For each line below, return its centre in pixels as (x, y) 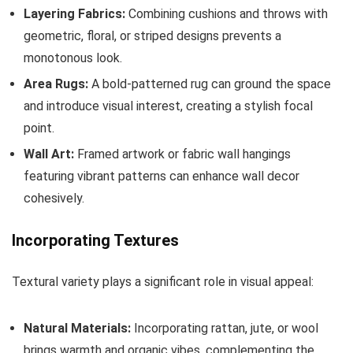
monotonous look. (73, 58)
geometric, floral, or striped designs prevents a (152, 36)
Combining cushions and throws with (227, 14)
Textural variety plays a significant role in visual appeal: (163, 282)
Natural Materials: (77, 329)
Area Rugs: (56, 84)
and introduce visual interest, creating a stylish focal (168, 106)
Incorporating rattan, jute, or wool (225, 329)
